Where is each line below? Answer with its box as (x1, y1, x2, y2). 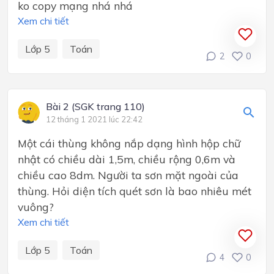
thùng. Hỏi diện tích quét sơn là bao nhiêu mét (18, 184, 251, 198)
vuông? (18, 200, 54, 214)
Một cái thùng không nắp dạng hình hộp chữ (18, 136, 240, 150)
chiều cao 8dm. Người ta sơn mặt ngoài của (18, 168, 239, 182)
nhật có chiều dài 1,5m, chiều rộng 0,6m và (18, 152, 235, 166)
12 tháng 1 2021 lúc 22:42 (46, 114, 143, 125)
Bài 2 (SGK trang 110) (46, 100, 145, 113)
